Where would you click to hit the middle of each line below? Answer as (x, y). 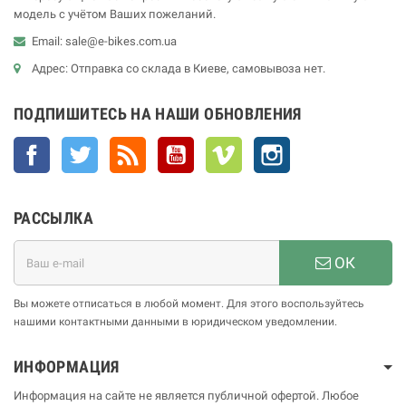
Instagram (316, 146)
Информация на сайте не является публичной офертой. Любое (186, 396)
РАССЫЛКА (53, 218)
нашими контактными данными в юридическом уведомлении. (175, 322)
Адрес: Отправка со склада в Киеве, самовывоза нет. (179, 69)
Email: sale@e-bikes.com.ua (104, 42)
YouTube (217, 146)
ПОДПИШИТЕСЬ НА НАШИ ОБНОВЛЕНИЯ (158, 114)
